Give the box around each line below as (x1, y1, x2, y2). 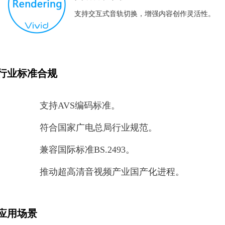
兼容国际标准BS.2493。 (40, 145, 135, 155)
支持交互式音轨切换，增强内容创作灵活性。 (74, 10, 215, 18)
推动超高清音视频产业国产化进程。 (40, 167, 184, 177)
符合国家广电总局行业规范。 (40, 123, 157, 133)
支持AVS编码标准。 (40, 100, 120, 110)
